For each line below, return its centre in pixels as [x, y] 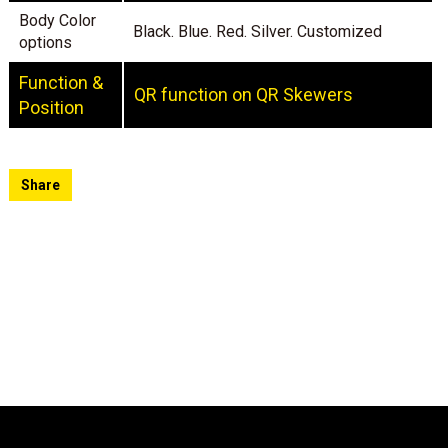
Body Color [58, 20]
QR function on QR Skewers [244, 94]
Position [52, 107]
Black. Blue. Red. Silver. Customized [258, 31]
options [46, 42]
